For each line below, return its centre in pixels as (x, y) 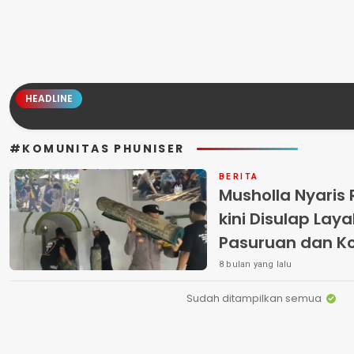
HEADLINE (49, 98)
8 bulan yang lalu (256, 264)
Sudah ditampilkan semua (254, 298)
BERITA (239, 177)
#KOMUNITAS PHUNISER (97, 149)
